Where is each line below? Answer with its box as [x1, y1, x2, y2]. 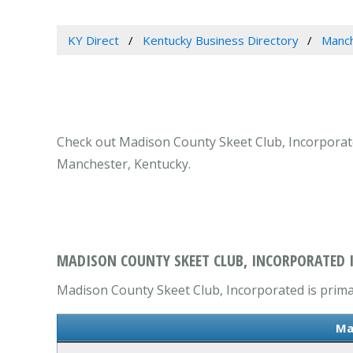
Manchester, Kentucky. [57, 155, 191, 173]
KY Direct [67, 32, 119, 49]
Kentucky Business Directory [142, 32, 299, 49]
